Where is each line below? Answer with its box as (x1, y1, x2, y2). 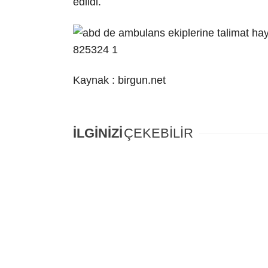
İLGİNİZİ (73, 126, 123, 141)
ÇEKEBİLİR (124, 126, 193, 141)
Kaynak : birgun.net (73, 74, 166, 86)
